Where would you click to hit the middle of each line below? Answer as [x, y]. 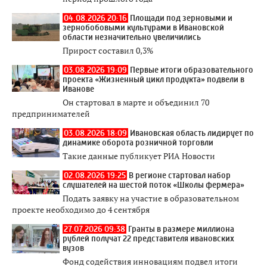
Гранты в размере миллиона [181, 229]
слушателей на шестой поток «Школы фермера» [153, 185]
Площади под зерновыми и [181, 18]
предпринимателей [51, 114]
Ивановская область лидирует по [192, 133]
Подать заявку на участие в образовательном [151, 198]
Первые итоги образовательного [192, 70]
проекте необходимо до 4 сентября [81, 209]
